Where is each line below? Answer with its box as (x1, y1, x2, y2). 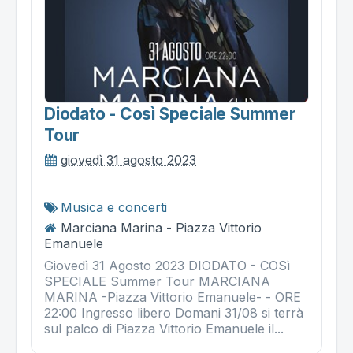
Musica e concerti (61, 199, 167, 216)
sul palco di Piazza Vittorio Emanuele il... (44, 321, 284, 337)
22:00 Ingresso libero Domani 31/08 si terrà (44, 305, 303, 321)
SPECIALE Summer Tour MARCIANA (44, 273, 270, 290)
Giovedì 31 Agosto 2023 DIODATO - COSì (44, 258, 290, 274)
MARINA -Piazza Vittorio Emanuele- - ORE (44, 289, 301, 306)
